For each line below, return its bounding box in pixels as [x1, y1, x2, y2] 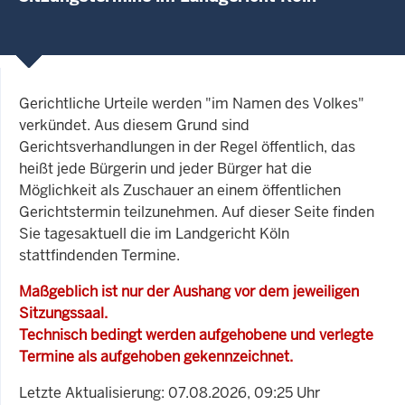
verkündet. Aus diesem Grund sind [19, 115, 250, 135]
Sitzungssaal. [19, 303, 108, 323]
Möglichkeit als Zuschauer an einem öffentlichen [19, 180, 341, 200]
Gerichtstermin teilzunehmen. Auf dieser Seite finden [19, 202, 374, 221]
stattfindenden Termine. [19, 245, 180, 265]
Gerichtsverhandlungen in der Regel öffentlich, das [19, 137, 355, 156]
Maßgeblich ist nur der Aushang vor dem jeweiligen [19, 281, 359, 301]
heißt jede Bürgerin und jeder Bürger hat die [19, 158, 312, 178]
